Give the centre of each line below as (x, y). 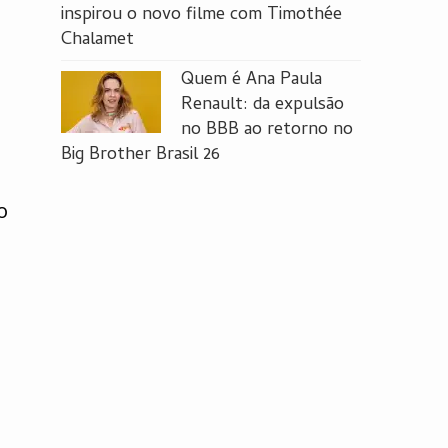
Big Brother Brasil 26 (140, 155)
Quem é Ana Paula (251, 80)
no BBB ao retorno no (267, 130)
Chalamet (97, 40)
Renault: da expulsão (262, 105)
